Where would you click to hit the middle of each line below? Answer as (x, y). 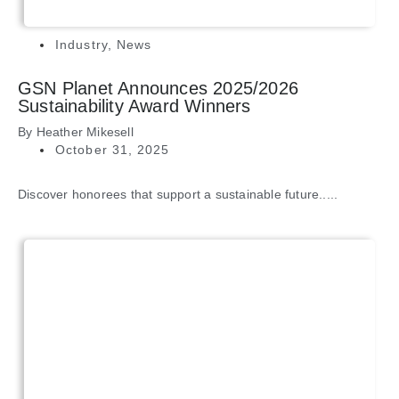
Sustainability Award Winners (134, 106)
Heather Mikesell (85, 132)
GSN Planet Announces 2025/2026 (159, 89)
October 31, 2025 (113, 150)
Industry (81, 45)
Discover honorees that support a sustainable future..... (178, 195)
